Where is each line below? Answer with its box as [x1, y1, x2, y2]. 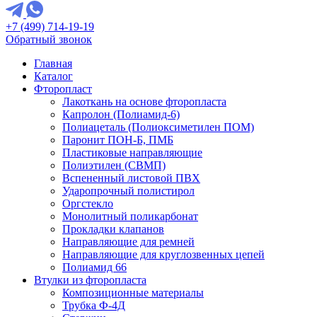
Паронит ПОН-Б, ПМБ [62, 134, 173, 146]
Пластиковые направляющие [62, 146, 202, 158]
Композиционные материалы [62, 287, 204, 299]
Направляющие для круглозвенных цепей [62, 248, 265, 260]
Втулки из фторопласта [34, 274, 146, 286]
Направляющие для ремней [62, 236, 195, 248]
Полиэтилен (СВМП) [62, 159, 166, 171]
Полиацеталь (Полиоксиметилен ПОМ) [62, 121, 254, 133]
